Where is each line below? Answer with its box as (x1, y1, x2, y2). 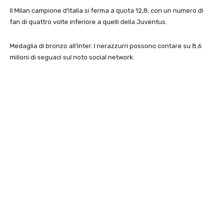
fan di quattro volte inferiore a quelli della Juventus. (10, 18, 167, 26)
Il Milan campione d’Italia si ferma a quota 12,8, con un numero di (10, 7, 203, 15)
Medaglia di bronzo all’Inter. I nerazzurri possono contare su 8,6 (10, 42, 202, 50)
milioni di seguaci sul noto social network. (10, 54, 135, 61)
